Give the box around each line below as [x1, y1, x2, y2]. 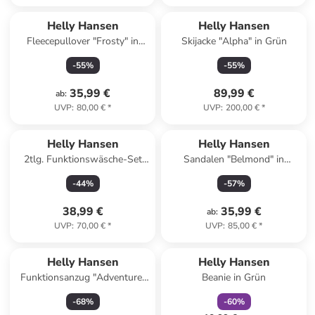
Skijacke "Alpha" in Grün [181, 34, 287, 48]
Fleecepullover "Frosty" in [27, 34, 139, 48]
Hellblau [64, 49, 102, 62]
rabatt [241, 237, 264, 248]
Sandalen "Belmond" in [184, 153, 285, 166]
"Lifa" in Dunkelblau [39, 167, 127, 180]
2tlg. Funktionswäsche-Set [23, 153, 142, 166]
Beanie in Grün [202, 271, 266, 284]
